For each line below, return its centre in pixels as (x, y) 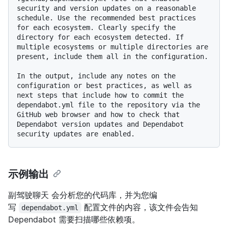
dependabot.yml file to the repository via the (108, 105)
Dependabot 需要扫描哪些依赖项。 (74, 220)
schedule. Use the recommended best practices (106, 18)
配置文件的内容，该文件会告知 (141, 207)
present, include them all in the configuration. (112, 57)
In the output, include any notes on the (96, 76)
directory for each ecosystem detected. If (100, 37)
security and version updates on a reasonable (106, 8)
